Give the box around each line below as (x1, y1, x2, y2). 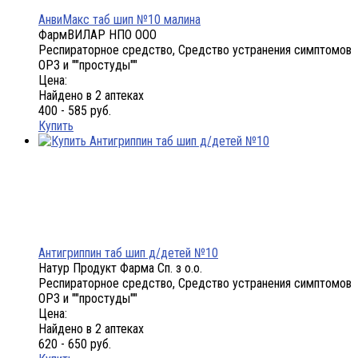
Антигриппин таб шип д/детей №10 (38, 245, 218, 261)
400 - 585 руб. (38, 103, 111, 119)
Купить (38, 118, 74, 134)
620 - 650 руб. (38, 336, 111, 352)
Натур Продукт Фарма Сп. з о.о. (38, 261, 202, 276)
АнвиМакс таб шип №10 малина (38, 12, 201, 28)
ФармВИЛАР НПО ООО (38, 27, 157, 43)
